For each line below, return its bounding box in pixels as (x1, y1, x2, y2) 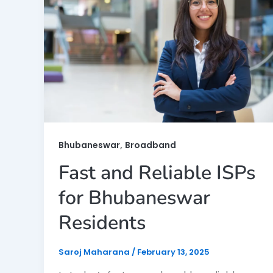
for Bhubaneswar (58, 185, 210, 211)
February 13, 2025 (137, 246, 210, 258)
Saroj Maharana (58, 246, 132, 258)
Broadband (125, 138, 176, 151)
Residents (58, 210, 146, 236)
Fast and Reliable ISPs (58, 160, 255, 186)
